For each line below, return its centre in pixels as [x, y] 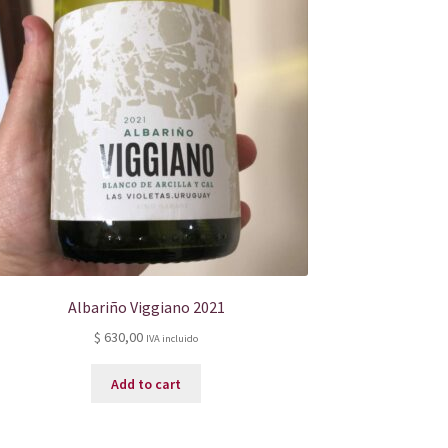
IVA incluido [172, 339]
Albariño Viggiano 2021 [146, 307]
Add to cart [146, 383]
